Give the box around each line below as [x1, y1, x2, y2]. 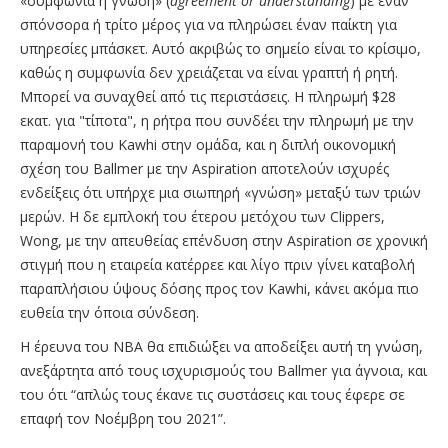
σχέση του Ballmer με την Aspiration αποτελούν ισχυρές [20, 159, 389, 179]
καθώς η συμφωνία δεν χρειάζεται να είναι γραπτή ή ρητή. [20, 63, 398, 83]
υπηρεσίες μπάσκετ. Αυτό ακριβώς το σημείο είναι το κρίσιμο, [20, 39, 421, 59]
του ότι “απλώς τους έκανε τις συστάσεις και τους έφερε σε [20, 385, 405, 405]
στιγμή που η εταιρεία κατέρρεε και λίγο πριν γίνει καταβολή [20, 255, 415, 275]
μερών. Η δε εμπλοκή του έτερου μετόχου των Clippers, [20, 207, 385, 227]
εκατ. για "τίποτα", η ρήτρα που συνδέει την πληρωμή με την [20, 111, 414, 131]
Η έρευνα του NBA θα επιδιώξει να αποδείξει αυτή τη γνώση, [20, 337, 423, 357]
